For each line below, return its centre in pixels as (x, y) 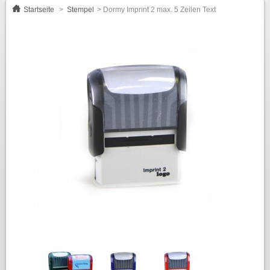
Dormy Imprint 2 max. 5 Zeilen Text (159, 10)
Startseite (39, 10)
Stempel (80, 10)
